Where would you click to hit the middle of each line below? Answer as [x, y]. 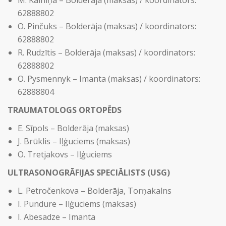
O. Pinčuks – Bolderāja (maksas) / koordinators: [107, 26]
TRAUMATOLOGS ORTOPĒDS [65, 110]
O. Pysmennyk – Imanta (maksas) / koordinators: [109, 79]
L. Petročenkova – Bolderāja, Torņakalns [95, 191]
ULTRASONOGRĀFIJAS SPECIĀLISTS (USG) [89, 173]
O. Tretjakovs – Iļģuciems [65, 154]
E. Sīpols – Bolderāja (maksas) [73, 128]
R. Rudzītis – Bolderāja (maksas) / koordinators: [106, 52]
